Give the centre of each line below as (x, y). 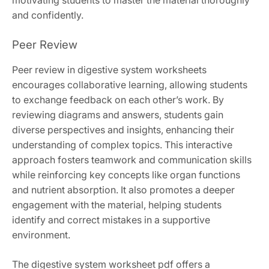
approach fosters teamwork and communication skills (132, 160)
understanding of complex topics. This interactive (122, 145)
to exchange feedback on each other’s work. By (118, 100)
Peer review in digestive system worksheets (109, 70)
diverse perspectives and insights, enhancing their (123, 130)
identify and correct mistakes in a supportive (111, 220)
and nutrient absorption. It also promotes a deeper (123, 190)
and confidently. (48, 15)
